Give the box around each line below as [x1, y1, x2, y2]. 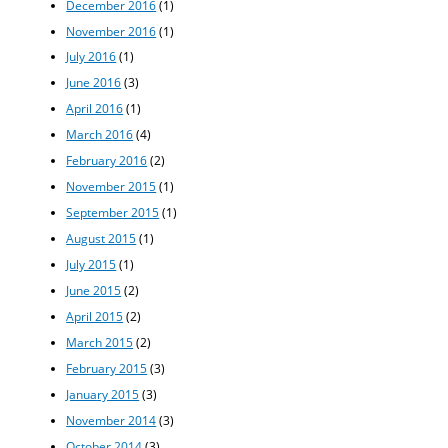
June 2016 [66, 74, 122, 91]
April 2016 [66, 100, 124, 117]
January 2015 [66, 385, 140, 402]
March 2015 [66, 333, 134, 350]
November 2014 [66, 411, 157, 428]
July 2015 [66, 256, 117, 273]
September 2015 [66, 204, 160, 221]
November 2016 [66, 22, 157, 39]
